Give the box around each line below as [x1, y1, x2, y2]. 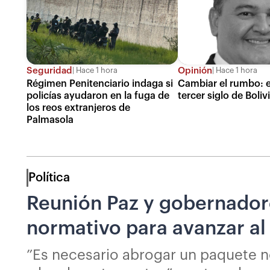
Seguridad [27, 66, 72, 75]
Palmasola [27, 115, 74, 125]
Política [28, 171, 70, 184]
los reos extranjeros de [27, 102, 130, 113]
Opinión [178, 66, 213, 75]
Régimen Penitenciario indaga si [27, 78, 173, 89]
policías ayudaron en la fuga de [27, 90, 169, 101]
